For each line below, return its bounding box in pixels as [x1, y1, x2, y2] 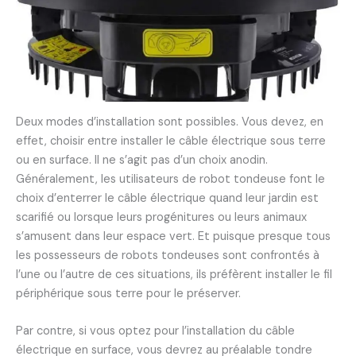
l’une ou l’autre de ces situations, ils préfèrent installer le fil [16, 267, 332, 283]
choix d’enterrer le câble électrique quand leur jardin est [16, 191, 319, 207]
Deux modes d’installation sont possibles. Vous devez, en [16, 114, 323, 130]
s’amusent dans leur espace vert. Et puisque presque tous [16, 229, 331, 245]
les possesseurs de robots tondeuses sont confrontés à [16, 248, 319, 264]
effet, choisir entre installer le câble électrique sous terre [16, 133, 326, 149]
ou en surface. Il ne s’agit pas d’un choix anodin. [16, 153, 268, 168]
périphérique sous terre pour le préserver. [16, 286, 244, 302]
